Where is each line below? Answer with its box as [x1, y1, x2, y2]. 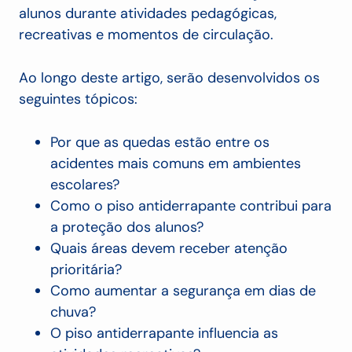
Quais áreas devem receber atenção [50, 239, 288, 258]
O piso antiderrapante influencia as [50, 324, 278, 343]
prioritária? [50, 260, 122, 280]
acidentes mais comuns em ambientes [50, 154, 301, 174]
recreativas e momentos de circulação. [19, 25, 273, 45]
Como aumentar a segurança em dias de [50, 281, 316, 301]
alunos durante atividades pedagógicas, [19, 4, 277, 24]
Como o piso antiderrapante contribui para [50, 196, 332, 216]
